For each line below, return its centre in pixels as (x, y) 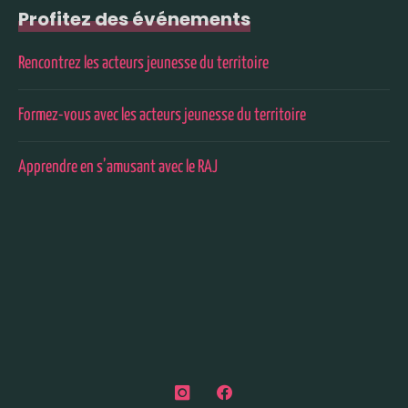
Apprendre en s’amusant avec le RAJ (118, 167)
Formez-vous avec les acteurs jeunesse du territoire (162, 115)
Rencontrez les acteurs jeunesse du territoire (143, 63)
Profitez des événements (134, 19)
